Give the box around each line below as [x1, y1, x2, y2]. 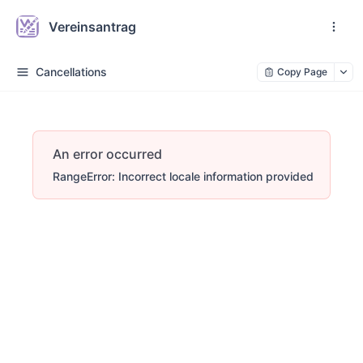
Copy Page [277, 66, 327, 78]
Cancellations [36, 65, 107, 79]
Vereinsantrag [49, 18, 136, 35]
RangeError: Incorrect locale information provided [53, 169, 314, 183]
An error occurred [53, 146, 162, 162]
